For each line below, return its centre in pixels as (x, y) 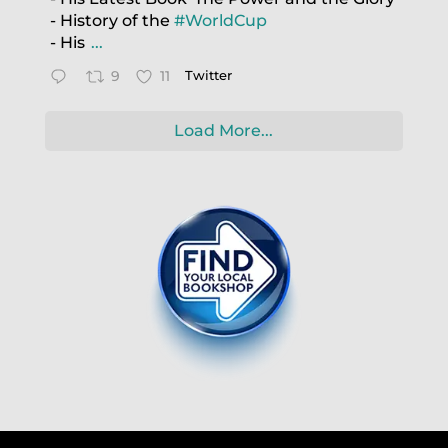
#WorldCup (220, 20)
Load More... (224, 130)
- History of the (111, 20)
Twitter (208, 75)
